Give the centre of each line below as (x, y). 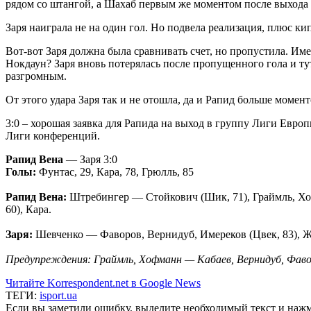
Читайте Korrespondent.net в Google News (103, 283)
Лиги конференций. (53, 135)
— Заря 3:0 (92, 159)
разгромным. (36, 76)
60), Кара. (28, 209)
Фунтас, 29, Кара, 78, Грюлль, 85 (115, 171)
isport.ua (58, 295)
